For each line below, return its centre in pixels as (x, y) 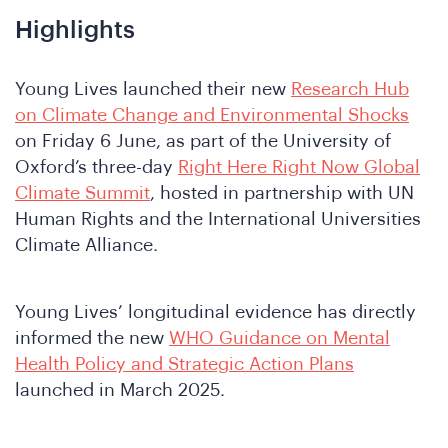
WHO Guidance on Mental (279, 337)
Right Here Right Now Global (299, 167)
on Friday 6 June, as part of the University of (203, 141)
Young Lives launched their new (153, 89)
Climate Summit (82, 193)
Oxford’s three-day (96, 167)
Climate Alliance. (86, 245)
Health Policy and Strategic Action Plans (184, 363)
